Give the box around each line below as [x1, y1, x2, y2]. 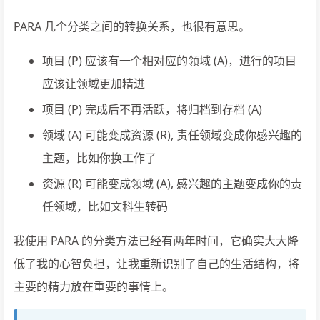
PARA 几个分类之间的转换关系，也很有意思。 [14, 18, 250, 34]
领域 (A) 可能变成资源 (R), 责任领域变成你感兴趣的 [42, 126, 302, 143]
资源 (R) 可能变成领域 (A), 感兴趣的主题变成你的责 [42, 175, 302, 191]
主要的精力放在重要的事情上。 [14, 278, 174, 294]
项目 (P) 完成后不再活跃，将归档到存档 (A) [42, 101, 262, 117]
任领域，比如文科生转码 [42, 198, 168, 214]
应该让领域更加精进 [42, 75, 145, 91]
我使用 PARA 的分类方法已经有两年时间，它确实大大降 [14, 232, 299, 249]
